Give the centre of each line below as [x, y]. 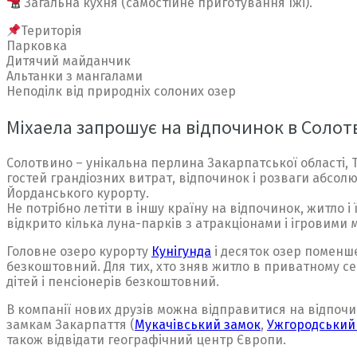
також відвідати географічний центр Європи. [146, 340]
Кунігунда [181, 252]
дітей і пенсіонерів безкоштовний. [113, 282]
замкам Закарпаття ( [71, 325]
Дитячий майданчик [69, 61]
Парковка [37, 46]
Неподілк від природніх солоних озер [121, 92]
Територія [52, 31]
